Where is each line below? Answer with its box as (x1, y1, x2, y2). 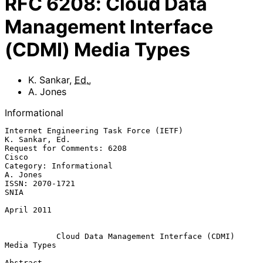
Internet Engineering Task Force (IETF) (5, 126, 183, 135)
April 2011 (5, 205, 52, 214)
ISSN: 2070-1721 (5, 178, 75, 188)
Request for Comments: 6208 (5, 143, 127, 153)
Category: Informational (5, 161, 113, 170)
